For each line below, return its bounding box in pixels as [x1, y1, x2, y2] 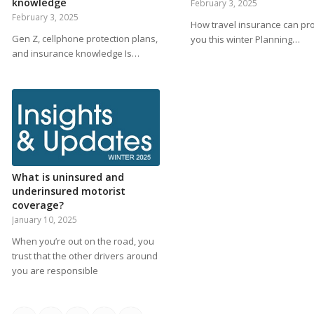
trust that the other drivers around [11, 250, 158, 263]
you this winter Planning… [190, 32, 300, 46]
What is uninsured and [11, 170, 124, 184]
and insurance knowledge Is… [11, 46, 139, 60]
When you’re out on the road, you [11, 235, 154, 248]
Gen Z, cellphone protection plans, [11, 32, 158, 45]
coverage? [11, 198, 64, 212]
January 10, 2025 [11, 214, 77, 226]
